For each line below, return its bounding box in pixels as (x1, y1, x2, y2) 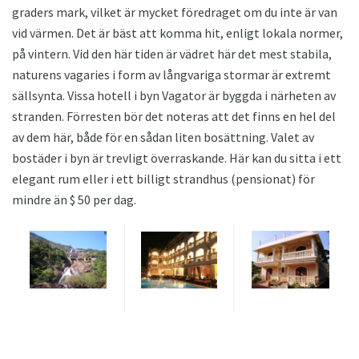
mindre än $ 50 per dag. (12, 191, 136, 208)
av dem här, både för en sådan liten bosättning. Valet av (12, 128, 314, 145)
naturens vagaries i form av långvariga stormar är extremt (12, 66, 331, 83)
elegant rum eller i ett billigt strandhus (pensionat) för (12, 170, 315, 187)
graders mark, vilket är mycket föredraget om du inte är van (12, 3, 337, 20)
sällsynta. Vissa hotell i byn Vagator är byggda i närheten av (12, 87, 336, 103)
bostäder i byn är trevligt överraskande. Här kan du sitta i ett (12, 149, 341, 166)
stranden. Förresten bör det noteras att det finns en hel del (12, 107, 336, 124)
